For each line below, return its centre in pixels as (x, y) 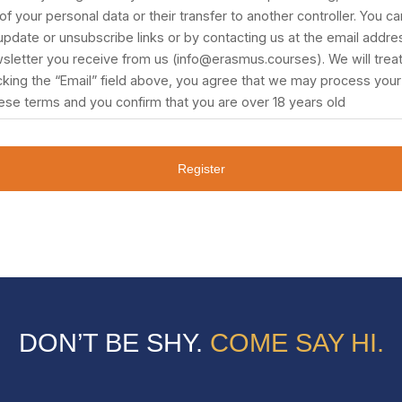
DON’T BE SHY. (114, 343)
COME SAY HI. (297, 343)
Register (201, 169)
